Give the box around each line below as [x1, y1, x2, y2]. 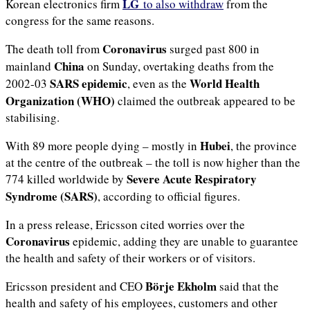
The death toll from [6, 40, 102, 57]
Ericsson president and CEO [6, 277, 145, 294]
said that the [217, 277, 279, 294]
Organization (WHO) [6, 91, 115, 109]
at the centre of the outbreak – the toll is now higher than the [6, 154, 300, 170]
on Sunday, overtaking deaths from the [84, 57, 274, 74]
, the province [230, 137, 297, 154]
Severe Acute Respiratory [127, 170, 257, 188]
